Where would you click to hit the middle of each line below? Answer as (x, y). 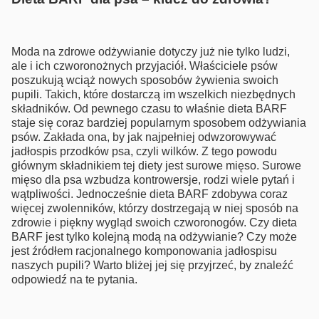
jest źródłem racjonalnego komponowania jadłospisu (144, 251)
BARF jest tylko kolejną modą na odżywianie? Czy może (154, 237)
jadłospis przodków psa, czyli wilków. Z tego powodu (144, 151)
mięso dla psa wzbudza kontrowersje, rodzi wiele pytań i (153, 180)
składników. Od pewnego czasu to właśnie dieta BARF (149, 109)
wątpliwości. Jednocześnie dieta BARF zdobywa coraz (150, 194)
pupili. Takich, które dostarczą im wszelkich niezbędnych (153, 94)
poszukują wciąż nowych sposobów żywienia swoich (145, 80)
